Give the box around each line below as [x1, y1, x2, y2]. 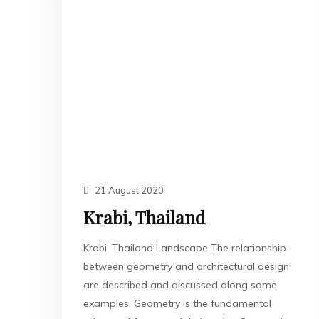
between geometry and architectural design [83, 260, 289, 273]
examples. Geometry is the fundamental [83, 297, 271, 310]
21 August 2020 [93, 184, 164, 196]
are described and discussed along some [83, 278, 277, 291]
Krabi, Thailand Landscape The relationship [83, 241, 286, 254]
